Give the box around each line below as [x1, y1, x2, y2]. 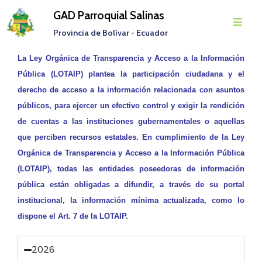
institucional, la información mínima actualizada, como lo [18, 196, 244, 205]
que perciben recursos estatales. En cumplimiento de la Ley [18, 133, 244, 142]
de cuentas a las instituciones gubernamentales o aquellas [18, 117, 244, 126]
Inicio [9, 46, 32, 57]
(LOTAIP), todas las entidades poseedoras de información [18, 164, 244, 173]
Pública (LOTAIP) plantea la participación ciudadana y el [18, 70, 244, 78]
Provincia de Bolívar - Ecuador [53, 27, 168, 38]
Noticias [9, 219, 44, 231]
